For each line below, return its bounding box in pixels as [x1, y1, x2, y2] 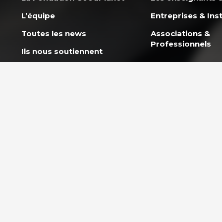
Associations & [151, 28, 211, 38]
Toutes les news [21, 28, 87, 38]
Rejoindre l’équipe [21, 64, 94, 74]
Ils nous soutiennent [21, 46, 103, 56]
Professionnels [151, 39, 212, 49]
